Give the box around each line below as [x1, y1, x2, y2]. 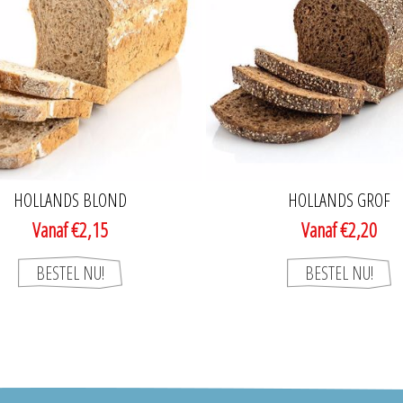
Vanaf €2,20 [300, 216, 377, 244]
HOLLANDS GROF [287, 188, 390, 213]
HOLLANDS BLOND [13, 188, 127, 213]
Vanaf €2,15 [31, 216, 108, 244]
